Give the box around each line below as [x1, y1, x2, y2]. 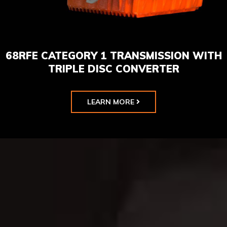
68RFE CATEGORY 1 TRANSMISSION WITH [5, 49, 222, 62]
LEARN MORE [87, 97, 134, 107]
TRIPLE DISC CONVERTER [48, 62, 179, 75]
